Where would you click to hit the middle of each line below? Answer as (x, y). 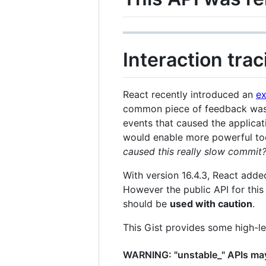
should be (146, 204)
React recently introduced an (189, 95)
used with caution (211, 204)
